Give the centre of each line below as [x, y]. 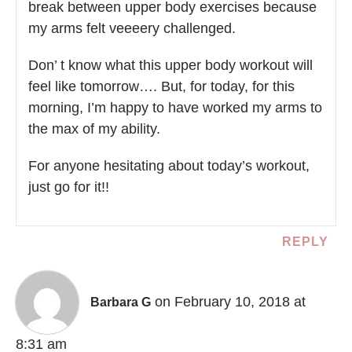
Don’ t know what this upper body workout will [170, 66]
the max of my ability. [94, 129]
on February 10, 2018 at [230, 302]
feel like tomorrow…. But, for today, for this [161, 87]
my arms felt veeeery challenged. [132, 29]
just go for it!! [69, 187]
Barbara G [121, 302]
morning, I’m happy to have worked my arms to [175, 108]
